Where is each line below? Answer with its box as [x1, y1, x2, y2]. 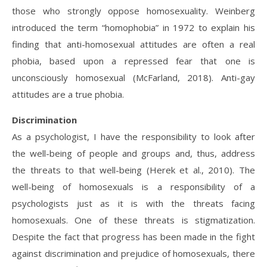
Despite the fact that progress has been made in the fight [12, 231, 255, 243]
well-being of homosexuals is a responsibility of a [12, 181, 255, 193]
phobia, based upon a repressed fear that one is [12, 55, 255, 67]
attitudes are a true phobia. [12, 88, 124, 100]
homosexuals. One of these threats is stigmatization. [12, 214, 255, 226]
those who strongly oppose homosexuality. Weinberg [12, 5, 255, 17]
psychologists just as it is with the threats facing [12, 197, 255, 209]
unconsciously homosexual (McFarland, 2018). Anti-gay [12, 72, 255, 83]
